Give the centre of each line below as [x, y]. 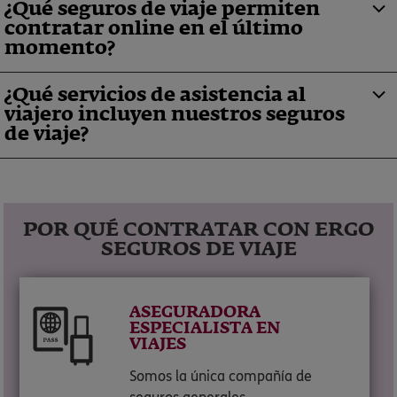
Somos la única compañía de [221, 376]
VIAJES [158, 345]
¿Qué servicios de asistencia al [155, 96]
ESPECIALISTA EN [205, 329]
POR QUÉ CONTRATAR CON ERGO [198, 230]
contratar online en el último [154, 29]
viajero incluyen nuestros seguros [175, 115]
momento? [60, 49]
